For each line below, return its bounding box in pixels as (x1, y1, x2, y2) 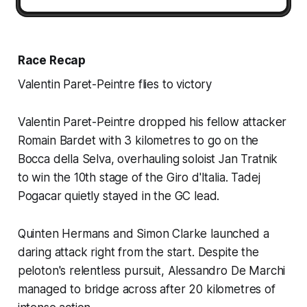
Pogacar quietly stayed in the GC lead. (17, 188, 220, 203)
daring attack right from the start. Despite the (17, 245, 259, 259)
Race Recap (17, 53, 86, 67)
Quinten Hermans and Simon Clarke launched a (17, 226, 269, 241)
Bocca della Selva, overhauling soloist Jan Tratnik (17, 151, 278, 166)
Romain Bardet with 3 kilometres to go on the (17, 133, 259, 147)
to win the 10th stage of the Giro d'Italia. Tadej (17, 170, 260, 184)
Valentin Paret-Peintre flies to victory (17, 77, 212, 91)
